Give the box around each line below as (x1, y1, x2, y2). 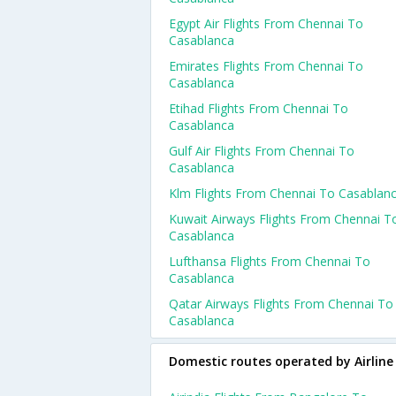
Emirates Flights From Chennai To (169, 57, 363, 74)
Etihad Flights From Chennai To (169, 100, 348, 117)
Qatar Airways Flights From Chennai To (169, 295, 393, 312)
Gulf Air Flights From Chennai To (169, 142, 354, 159)
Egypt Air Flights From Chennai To (169, 15, 363, 32)
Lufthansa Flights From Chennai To (169, 253, 370, 270)
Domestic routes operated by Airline (169, 353, 393, 369)
